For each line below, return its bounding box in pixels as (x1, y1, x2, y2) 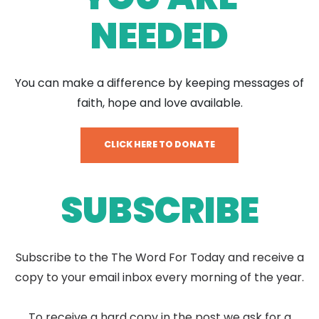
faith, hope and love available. (76, 95, 243, 111)
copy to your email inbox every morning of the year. (15, 269, 304, 286)
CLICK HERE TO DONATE (104, 138, 215, 150)
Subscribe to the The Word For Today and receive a (15, 249, 304, 266)
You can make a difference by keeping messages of (15, 75, 304, 91)
